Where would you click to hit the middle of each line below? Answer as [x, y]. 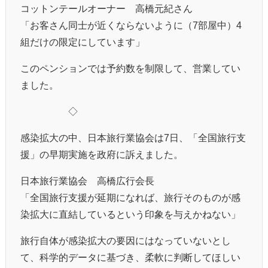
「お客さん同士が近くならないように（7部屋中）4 [131, 25]
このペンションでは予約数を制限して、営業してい [130, 68]
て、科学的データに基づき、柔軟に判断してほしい [130, 257]
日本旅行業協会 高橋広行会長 [87, 180]
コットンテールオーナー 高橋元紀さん [106, 8]
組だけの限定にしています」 [83, 42]
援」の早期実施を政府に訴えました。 [102, 154]
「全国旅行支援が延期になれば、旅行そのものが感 [130, 197]
